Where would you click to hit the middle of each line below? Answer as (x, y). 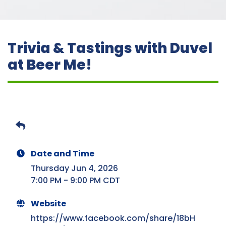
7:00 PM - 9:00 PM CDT (75, 181)
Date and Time (63, 154)
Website (48, 204)
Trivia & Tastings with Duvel (110, 48)
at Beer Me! (50, 65)
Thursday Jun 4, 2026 (74, 168)
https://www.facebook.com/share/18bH (113, 218)
